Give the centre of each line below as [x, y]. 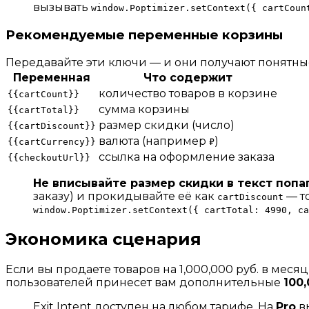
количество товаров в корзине [188, 93]
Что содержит [188, 77]
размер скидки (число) [167, 125]
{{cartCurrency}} [52, 141]
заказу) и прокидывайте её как [125, 196]
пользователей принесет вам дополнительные [144, 283]
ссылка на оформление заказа [187, 157]
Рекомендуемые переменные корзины [144, 34]
